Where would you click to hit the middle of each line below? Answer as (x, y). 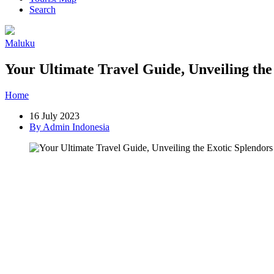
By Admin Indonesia (69, 127)
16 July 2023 (54, 116)
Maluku (20, 43)
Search (43, 10)
